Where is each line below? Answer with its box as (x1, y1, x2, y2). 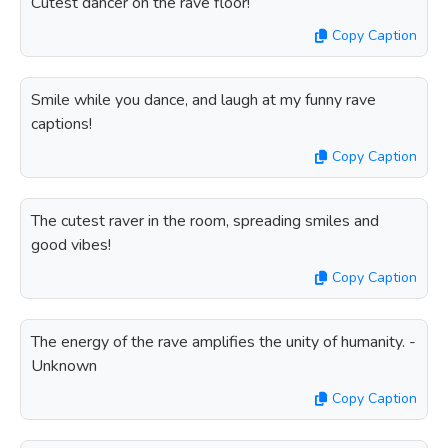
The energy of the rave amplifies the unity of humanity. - (31, 331, 416, 353)
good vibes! (31, 234, 111, 256)
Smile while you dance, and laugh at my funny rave (31, 89, 376, 111)
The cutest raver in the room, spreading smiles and (31, 210, 379, 232)
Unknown (31, 355, 97, 377)
